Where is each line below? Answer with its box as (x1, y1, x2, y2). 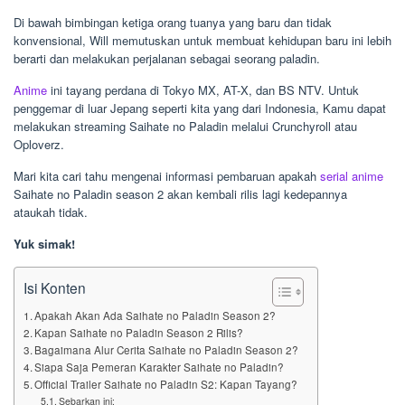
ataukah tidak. (14, 203, 88, 221)
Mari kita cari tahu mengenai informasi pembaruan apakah (14, 167, 320, 185)
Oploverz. (14, 136, 64, 154)
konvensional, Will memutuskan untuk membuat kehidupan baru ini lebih (14, 32, 391, 50)
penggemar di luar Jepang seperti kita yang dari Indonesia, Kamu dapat (14, 99, 386, 118)
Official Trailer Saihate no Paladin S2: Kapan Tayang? (34, 377, 298, 392)
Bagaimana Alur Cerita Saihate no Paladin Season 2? (34, 343, 299, 358)
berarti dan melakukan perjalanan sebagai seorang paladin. (14, 50, 320, 68)
